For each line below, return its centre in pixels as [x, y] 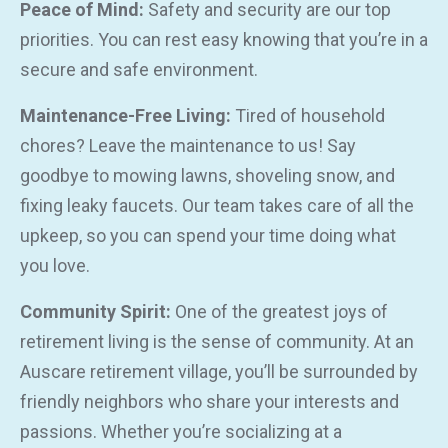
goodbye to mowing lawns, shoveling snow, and [207, 176]
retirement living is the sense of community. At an [217, 342]
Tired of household [308, 116]
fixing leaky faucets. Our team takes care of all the [217, 206]
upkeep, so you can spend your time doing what [208, 236]
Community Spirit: [95, 312]
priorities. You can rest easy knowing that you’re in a [224, 40]
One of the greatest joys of [279, 312]
